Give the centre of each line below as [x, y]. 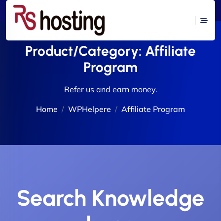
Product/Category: [85, 51]
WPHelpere [90, 109]
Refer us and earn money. [110, 89]
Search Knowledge [110, 198]
